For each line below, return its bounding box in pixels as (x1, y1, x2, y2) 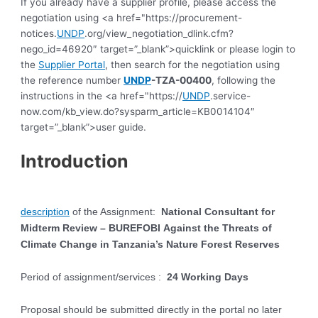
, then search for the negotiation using (105, 59, 280, 71)
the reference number (21, 75, 124, 87)
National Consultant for (161, 206, 275, 217)
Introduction (21, 150, 129, 172)
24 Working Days (167, 271, 249, 283)
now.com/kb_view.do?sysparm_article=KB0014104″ (21, 106, 256, 118)
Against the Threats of (163, 222, 273, 234)
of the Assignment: (70, 206, 162, 217)
